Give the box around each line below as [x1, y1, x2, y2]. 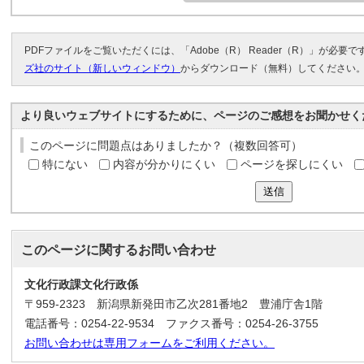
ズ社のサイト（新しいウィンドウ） [24, 63, 180, 74]
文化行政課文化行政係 [24, 279, 138, 291]
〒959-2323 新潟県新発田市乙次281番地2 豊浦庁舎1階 [24, 298, 323, 310]
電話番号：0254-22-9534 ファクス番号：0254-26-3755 [24, 318, 318, 330]
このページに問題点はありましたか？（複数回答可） [29, 140, 302, 152]
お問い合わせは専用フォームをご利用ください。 [24, 337, 275, 349]
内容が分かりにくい [113, 158, 215, 171]
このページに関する [21, 242, 138, 257]
